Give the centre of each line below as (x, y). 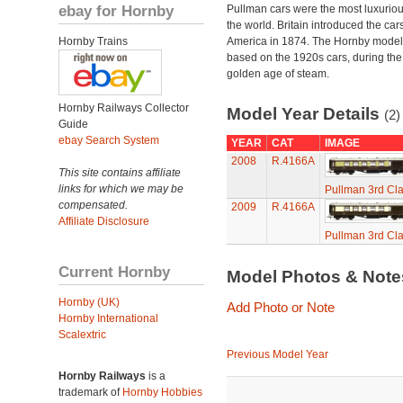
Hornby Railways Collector (124, 108)
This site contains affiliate (120, 173)
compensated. (93, 205)
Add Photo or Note (280, 307)
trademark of (90, 392)
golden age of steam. (278, 74)
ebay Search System (109, 140)
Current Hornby (114, 272)
